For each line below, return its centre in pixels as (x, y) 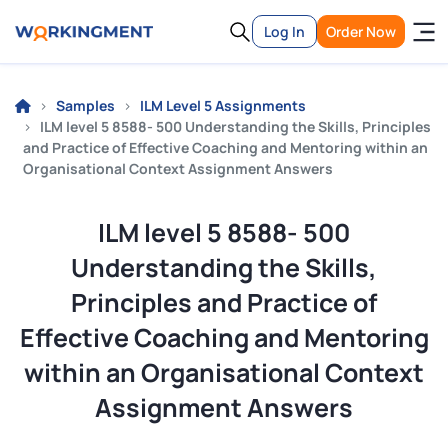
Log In (284, 31)
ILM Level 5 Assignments (223, 105)
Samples (85, 105)
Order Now (361, 31)
